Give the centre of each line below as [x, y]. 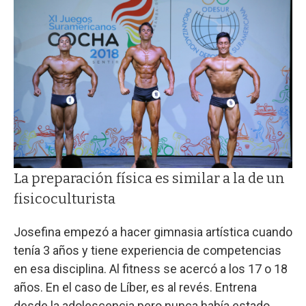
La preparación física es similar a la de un [149, 179]
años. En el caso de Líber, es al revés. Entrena [135, 288]
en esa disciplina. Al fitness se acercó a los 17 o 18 [151, 269]
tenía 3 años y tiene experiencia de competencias [148, 251]
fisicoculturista [65, 199]
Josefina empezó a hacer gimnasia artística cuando [153, 232]
